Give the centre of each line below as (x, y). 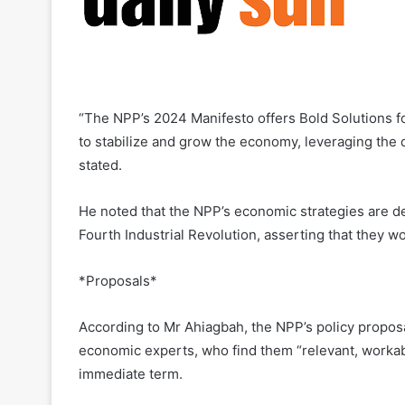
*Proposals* (118, 281)
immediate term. (131, 374)
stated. (100, 165)
